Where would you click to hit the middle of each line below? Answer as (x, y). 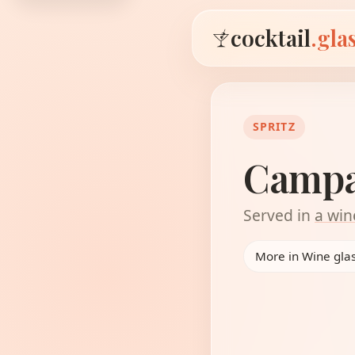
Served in (279, 216)
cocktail (271, 37)
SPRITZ (274, 127)
